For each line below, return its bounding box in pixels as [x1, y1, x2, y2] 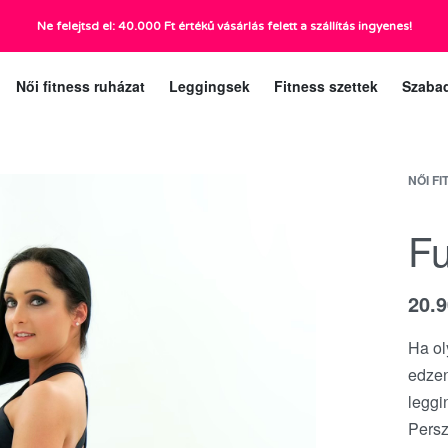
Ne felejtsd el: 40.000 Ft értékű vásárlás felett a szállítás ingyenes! [36, 19, 412, 33]
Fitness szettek [274, 76, 378, 97]
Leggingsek [169, 76, 250, 97]
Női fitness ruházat [16, 76, 145, 97]
